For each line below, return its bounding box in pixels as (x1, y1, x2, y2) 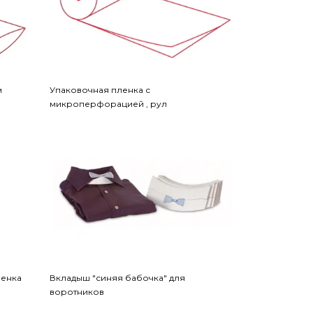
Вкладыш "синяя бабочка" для (49, 272, 185, 283)
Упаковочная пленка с (49, 84, 150, 95)
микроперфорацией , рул (49, 98, 167, 109)
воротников (49, 286, 104, 297)
